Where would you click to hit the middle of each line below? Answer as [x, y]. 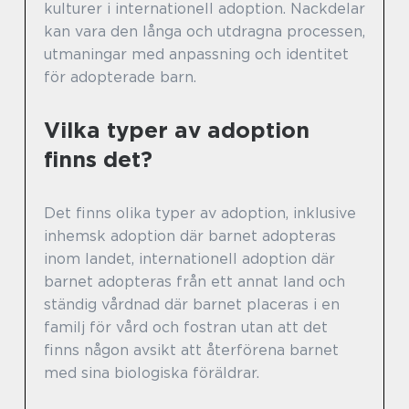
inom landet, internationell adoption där [189, 258]
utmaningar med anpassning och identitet [196, 54]
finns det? [98, 159]
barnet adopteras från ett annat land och [194, 281]
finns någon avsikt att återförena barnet [191, 350]
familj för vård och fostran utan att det [186, 327]
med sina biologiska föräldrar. [152, 372]
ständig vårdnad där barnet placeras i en [192, 304]
